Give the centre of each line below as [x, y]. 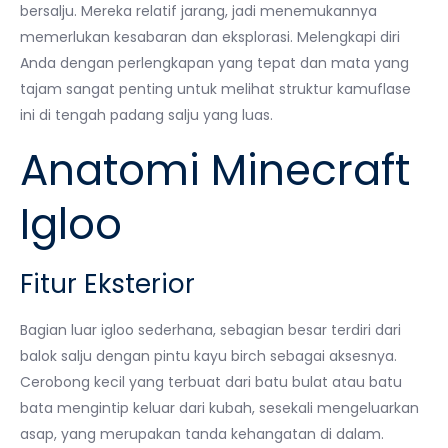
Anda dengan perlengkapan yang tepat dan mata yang [214, 63]
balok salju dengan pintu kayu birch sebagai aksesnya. [208, 356]
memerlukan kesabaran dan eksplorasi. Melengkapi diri [210, 37]
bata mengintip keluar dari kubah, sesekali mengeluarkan [219, 408]
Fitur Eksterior [107, 284]
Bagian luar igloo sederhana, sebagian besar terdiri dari [210, 330]
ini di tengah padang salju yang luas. [146, 115]
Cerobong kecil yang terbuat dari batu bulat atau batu [211, 382]
